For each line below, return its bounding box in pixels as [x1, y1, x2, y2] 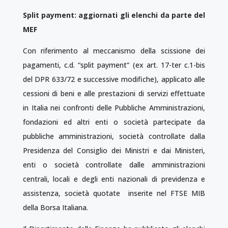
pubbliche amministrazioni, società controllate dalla [22, 131, 206, 141]
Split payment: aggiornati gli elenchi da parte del [22, 10, 206, 20]
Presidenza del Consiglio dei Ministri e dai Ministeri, [22, 146, 206, 155]
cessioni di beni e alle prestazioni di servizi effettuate [22, 89, 206, 98]
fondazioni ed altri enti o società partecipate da [22, 117, 206, 127]
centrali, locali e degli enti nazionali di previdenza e [22, 174, 206, 184]
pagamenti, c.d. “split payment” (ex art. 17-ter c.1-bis [22, 60, 206, 70]
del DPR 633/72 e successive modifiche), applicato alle [22, 74, 206, 84]
